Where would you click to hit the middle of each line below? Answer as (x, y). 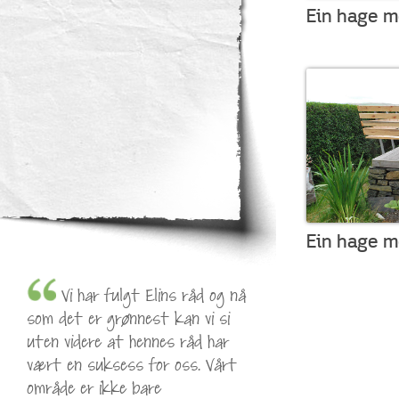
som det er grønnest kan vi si (128, 320)
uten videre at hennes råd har (128, 343)
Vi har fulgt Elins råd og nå (154, 297)
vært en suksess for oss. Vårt (132, 366)
